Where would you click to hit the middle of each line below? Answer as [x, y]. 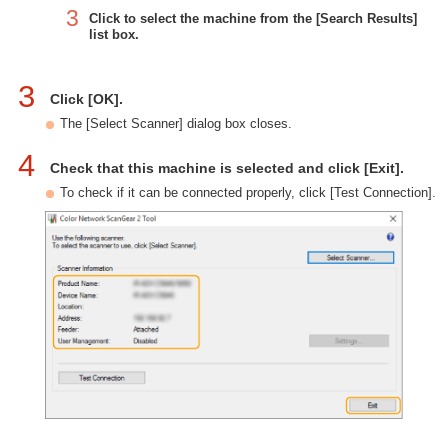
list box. [114, 34]
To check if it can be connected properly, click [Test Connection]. [248, 192]
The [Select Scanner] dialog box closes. [176, 123]
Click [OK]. [86, 99]
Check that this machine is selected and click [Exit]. [227, 168]
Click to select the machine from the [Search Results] [253, 18]
